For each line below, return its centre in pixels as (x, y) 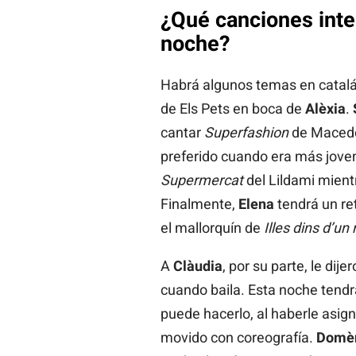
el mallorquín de (212, 228)
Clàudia (197, 266)
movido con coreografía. (238, 338)
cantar (182, 133)
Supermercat (201, 180)
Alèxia (325, 109)
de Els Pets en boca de (232, 109)
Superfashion (246, 133)
